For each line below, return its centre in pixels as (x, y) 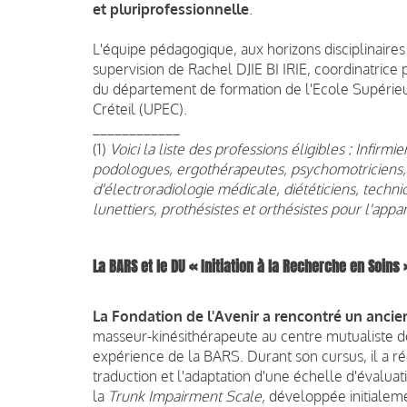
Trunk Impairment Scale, (187, 396)
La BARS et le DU (141, 266)
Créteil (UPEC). (140, 109)
